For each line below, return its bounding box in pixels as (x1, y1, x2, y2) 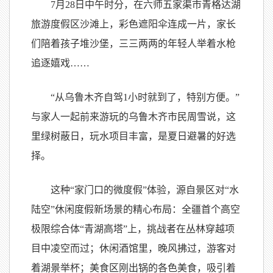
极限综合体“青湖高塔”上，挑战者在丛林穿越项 (31, 223, 235, 234)
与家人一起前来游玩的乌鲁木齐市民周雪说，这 (31, 111, 236, 122)
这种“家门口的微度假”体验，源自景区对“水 (51, 184, 239, 195)
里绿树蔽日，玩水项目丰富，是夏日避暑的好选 (31, 130, 236, 141)
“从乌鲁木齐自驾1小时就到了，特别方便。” (51, 91, 239, 102)
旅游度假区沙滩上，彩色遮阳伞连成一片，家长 (31, 18, 236, 29)
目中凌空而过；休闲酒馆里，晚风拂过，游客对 (31, 243, 236, 253)
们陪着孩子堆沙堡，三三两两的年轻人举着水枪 (31, 38, 236, 49)
